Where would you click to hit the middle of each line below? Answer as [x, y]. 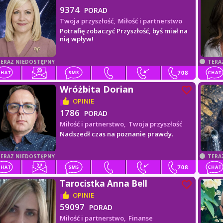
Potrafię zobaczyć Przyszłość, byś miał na [124, 31]
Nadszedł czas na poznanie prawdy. [117, 134]
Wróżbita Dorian [97, 89]
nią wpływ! [77, 39]
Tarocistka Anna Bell [104, 183]
